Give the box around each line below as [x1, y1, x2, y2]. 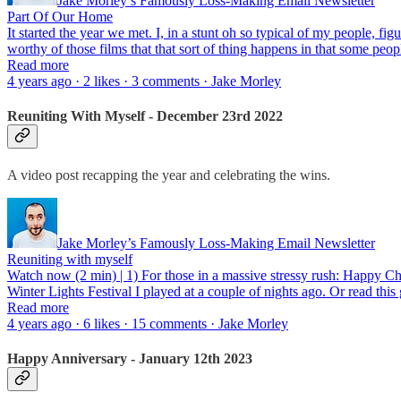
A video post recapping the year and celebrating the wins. [7, 167, 330, 183]
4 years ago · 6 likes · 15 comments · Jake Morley [7, 316, 288, 332]
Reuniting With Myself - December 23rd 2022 [7, 107, 283, 124]
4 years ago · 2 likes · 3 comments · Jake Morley [7, 73, 281, 89]
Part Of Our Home [7, 8, 113, 24]
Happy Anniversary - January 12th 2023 [7, 351, 252, 367]
